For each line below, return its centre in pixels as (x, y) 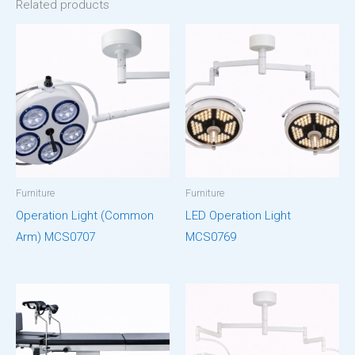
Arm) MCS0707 (55, 237)
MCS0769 (211, 237)
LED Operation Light (238, 215)
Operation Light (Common (85, 215)
